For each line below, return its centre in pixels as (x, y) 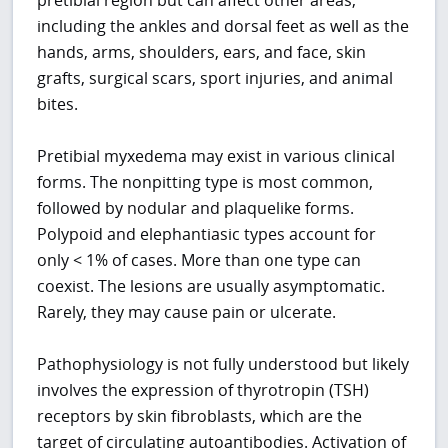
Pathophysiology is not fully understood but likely (223, 363)
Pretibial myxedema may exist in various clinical (216, 155)
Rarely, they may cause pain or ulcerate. (187, 311)
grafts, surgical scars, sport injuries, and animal (215, 77)
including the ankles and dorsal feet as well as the (223, 25)
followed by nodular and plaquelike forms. (196, 207)
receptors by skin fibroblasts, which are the (200, 415)
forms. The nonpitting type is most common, (205, 181)
